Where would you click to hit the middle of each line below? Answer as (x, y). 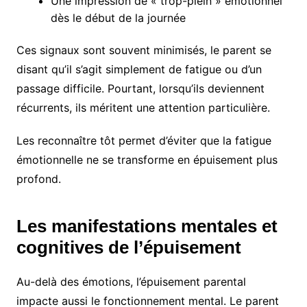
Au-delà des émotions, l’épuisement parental (131, 281)
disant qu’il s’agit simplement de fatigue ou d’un (139, 69)
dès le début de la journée (118, 17)
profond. (38, 179)
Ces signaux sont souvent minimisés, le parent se (144, 50)
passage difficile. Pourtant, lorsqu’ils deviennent (140, 88)
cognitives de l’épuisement (128, 247)
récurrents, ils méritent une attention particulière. (143, 107)
